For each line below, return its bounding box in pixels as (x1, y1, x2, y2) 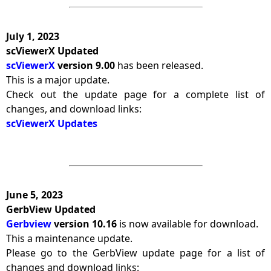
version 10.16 (54, 217, 117, 230)
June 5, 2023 (6, 188, 63, 201)
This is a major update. (6, 73, 109, 87)
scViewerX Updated (6, 44, 99, 57)
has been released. (115, 59, 203, 72)
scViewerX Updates (6, 117, 97, 130)
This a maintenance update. (6, 232, 132, 245)
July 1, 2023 (6, 30, 59, 43)
